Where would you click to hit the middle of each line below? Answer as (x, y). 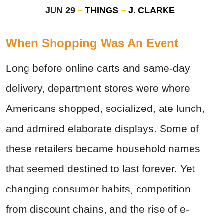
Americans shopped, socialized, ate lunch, (105, 109)
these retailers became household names (103, 149)
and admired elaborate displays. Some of (102, 129)
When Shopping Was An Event (92, 43)
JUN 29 (60, 11)
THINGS (102, 11)
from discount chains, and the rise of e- (97, 209)
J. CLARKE (151, 11)
